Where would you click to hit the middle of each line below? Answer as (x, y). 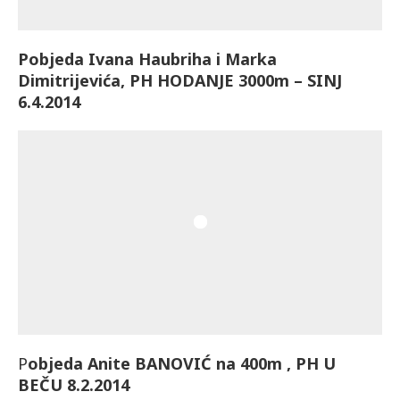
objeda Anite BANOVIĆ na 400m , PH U (182, 364)
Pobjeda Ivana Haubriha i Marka (147, 58)
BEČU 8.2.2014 (74, 385)
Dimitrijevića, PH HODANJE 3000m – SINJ (180, 80)
